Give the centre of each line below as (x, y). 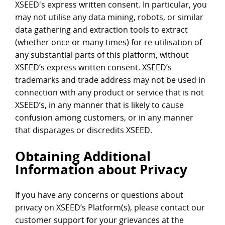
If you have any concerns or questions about (99, 195)
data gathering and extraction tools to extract (101, 30)
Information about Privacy (101, 170)
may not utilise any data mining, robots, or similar (109, 17)
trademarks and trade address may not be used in (110, 80)
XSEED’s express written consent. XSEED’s (93, 68)
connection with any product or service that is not (109, 93)
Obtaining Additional (83, 156)
